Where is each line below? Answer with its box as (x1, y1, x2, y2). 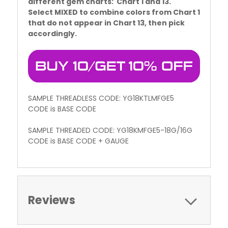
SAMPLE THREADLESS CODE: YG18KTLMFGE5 (28, 93, 174, 103)
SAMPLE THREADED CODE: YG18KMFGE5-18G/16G (28, 125, 192, 135)
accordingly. (28, 28, 77, 39)
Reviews (28, 192, 75, 208)
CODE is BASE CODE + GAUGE (28, 135, 129, 146)
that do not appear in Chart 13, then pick (28, 17, 185, 28)
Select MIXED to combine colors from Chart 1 (28, 7, 200, 17)
